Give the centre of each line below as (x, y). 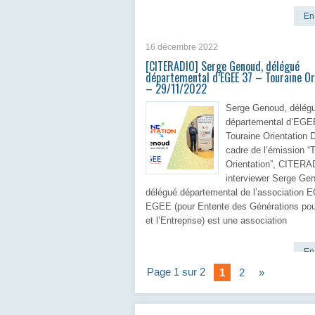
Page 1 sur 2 (176, 272)
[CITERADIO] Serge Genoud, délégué (223, 66)
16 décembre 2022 (182, 47)
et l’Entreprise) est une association (216, 220)
